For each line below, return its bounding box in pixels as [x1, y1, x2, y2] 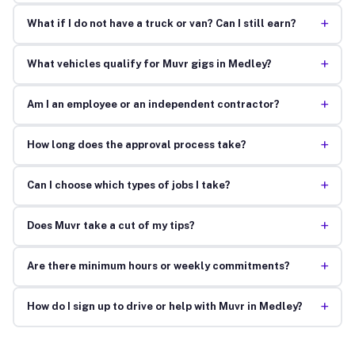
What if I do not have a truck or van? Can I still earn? [26, 17, 296, 30]
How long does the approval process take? [26, 139, 246, 151]
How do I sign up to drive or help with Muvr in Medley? [26, 300, 303, 313]
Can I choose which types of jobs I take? [26, 179, 231, 192]
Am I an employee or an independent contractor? [26, 98, 280, 111]
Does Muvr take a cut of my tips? [26, 219, 195, 232]
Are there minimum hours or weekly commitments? [26, 260, 290, 273]
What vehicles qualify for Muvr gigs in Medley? [26, 58, 272, 71]
